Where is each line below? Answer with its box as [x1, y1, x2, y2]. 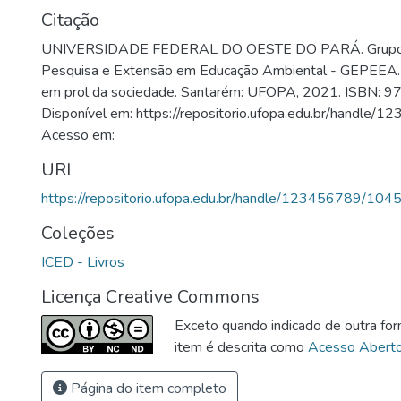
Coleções [41, 221, 115, 245]
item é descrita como [175, 337, 308, 357]
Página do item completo [67, 379, 226, 398]
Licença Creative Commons [41, 285, 260, 309]
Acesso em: [41, 125, 115, 145]
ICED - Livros [41, 252, 124, 272]
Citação [41, 8, 99, 32]
